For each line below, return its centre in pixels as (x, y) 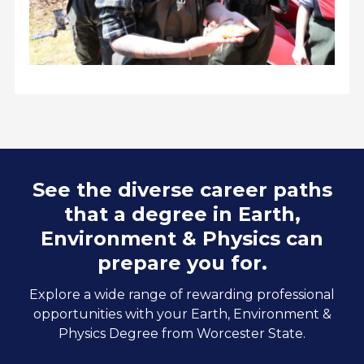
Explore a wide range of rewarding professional (182, 294)
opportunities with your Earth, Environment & (182, 314)
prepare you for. (182, 262)
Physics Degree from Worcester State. (182, 333)
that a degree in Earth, (182, 214)
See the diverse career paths (182, 189)
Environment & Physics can (182, 238)
